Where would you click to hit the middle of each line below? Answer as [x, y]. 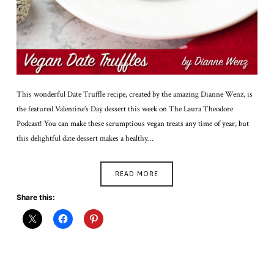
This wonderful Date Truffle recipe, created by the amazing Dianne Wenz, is [134, 94]
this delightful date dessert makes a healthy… [85, 138]
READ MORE [137, 174]
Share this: [35, 197]
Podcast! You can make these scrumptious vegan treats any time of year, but [132, 124]
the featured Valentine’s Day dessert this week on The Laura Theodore [124, 109]
